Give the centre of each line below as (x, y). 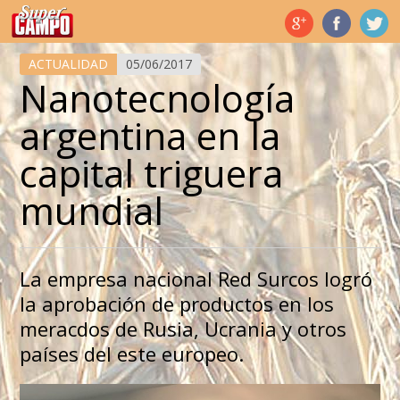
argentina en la (150, 136)
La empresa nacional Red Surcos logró (196, 279)
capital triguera (151, 173)
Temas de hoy (59, 14)
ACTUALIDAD (68, 64)
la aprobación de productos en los (176, 304)
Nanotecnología (157, 98)
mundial (91, 211)
